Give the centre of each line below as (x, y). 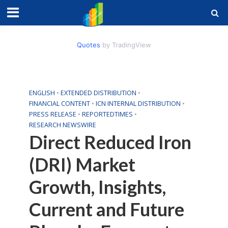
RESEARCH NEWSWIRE (62, 125)
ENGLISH (42, 93)
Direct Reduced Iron (110, 142)
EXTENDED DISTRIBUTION (98, 93)
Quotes (89, 45)
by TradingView (126, 45)
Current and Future (106, 209)
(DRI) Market (82, 165)
